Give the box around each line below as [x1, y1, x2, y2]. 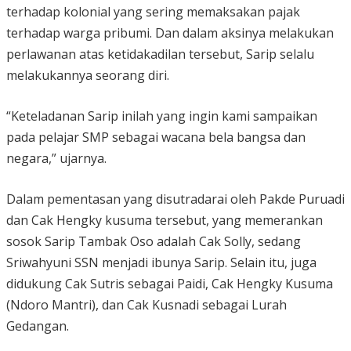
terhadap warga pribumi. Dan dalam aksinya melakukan [6, 24, 334, 42]
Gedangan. [6, 317, 69, 335]
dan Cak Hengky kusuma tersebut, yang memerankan [6, 212, 323, 230]
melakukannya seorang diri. [6, 67, 169, 85]
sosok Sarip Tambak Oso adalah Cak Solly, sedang [6, 233, 301, 251]
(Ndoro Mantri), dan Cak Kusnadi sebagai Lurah [6, 296, 287, 314]
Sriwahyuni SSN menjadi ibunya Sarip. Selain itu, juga [6, 254, 317, 272]
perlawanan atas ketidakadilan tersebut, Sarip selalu [6, 45, 314, 63]
